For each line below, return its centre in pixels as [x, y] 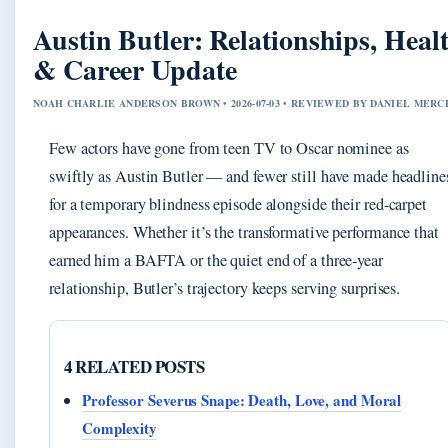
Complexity [120, 427]
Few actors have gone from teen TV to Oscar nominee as [229, 147]
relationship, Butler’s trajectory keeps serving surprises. [225, 287]
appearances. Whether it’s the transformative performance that [244, 231]
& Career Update [135, 69]
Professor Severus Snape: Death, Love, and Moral [242, 399]
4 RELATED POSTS [134, 366]
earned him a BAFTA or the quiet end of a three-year [216, 259]
